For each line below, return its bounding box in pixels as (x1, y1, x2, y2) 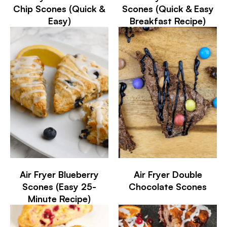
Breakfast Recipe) (130, 15, 206, 26)
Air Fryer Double (133, 168, 202, 180)
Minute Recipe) (28, 193, 91, 204)
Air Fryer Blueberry (20, 168, 99, 180)
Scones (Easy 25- (22, 180, 96, 192)
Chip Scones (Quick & (13, 3, 105, 14)
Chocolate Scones (129, 180, 207, 192)
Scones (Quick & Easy (122, 3, 214, 14)
